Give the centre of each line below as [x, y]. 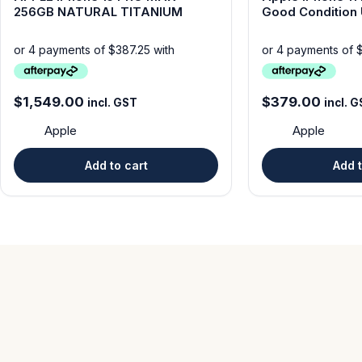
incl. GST [112, 102]
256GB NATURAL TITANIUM [98, 13]
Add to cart [116, 165]
